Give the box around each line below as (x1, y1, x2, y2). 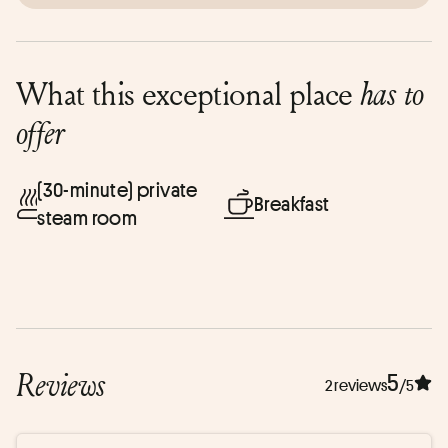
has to (360, 71, 424, 115)
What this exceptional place (16, 70, 361, 115)
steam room (37, 204, 138, 231)
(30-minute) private (37, 176, 198, 203)
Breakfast (254, 190, 330, 217)
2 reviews (325, 375, 387, 397)
